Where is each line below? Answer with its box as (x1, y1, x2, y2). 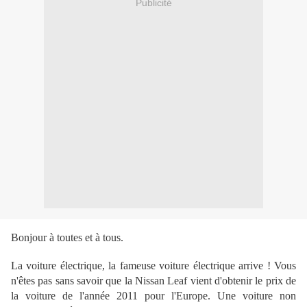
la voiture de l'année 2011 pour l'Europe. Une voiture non (11, 290, 296, 302)
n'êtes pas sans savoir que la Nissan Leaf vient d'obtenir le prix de (11, 275, 296, 287)
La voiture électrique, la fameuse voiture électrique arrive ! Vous (11, 260, 296, 272)
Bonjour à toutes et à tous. (11, 232, 123, 244)
